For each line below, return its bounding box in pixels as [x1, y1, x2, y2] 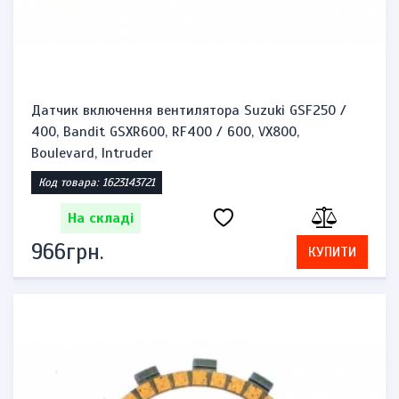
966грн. [31, 238, 103, 265]
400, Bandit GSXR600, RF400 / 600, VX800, [31, 123, 299, 141]
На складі [68, 209, 134, 227]
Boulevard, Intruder [31, 144, 153, 162]
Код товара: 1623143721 [38, 175, 155, 190]
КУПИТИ [308, 243, 356, 261]
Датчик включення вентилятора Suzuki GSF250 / [31, 102, 346, 119]
